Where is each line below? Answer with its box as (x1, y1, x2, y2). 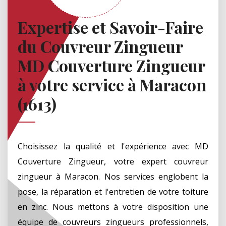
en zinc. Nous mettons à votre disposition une (18, 201, 208, 212)
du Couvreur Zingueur (18, 35, 183, 57)
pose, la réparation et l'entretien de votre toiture (18, 186, 208, 197)
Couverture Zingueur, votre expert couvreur (18, 155, 208, 167)
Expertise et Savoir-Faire (18, 16, 203, 38)
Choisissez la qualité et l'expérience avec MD (18, 140, 208, 152)
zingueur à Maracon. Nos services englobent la (18, 171, 208, 182)
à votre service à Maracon (18, 73, 206, 95)
